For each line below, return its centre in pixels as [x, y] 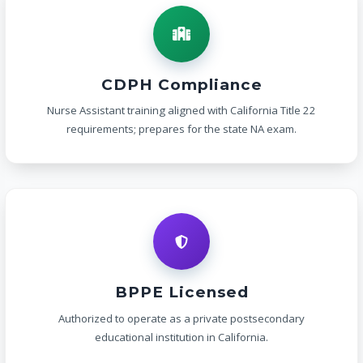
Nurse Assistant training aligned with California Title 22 [181, 111]
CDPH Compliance [181, 84]
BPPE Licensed [181, 293]
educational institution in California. [181, 337]
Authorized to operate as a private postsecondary [181, 318]
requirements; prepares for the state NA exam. [181, 129]
